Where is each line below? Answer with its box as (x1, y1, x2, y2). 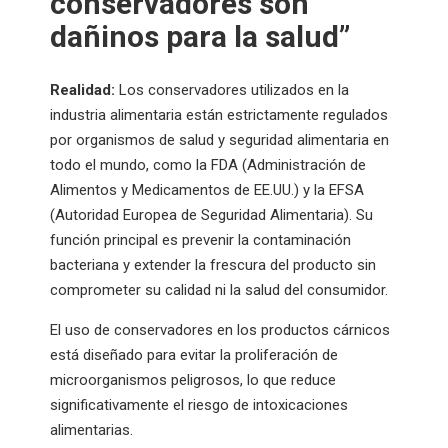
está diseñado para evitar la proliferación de (50, 345, 338, 364)
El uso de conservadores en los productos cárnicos (50, 320, 390, 339)
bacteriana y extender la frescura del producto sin (50, 255, 376, 274)
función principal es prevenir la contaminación (50, 230, 351, 249)
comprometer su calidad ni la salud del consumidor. (50, 280, 388, 299)
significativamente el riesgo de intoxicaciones (50, 395, 348, 414)
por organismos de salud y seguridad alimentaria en (50, 130, 389, 149)
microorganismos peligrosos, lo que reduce (50, 370, 336, 389)
